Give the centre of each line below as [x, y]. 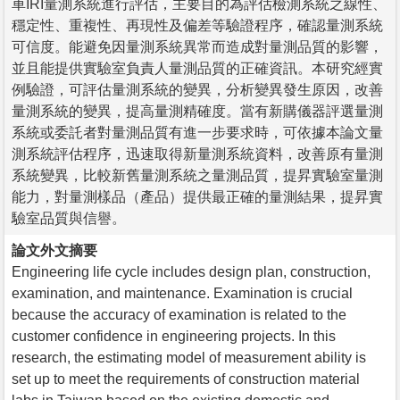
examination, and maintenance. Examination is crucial [182, 293]
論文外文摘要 [54, 250]
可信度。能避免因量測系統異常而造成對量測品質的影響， [197, 46]
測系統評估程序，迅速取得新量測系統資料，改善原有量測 [197, 154]
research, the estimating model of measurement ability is [189, 357]
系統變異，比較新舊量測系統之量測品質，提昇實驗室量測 [197, 175]
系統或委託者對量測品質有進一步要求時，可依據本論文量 [197, 132]
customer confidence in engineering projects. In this [174, 336]
